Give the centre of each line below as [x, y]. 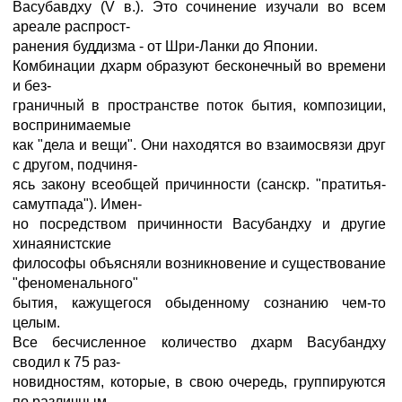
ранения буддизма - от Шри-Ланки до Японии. [165, 46]
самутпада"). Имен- [77, 204]
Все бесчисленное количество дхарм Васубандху [199, 342]
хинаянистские [62, 244]
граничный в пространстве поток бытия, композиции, [199, 105]
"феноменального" [75, 283]
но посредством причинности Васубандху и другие [199, 224]
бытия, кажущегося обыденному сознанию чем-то [199, 303]
